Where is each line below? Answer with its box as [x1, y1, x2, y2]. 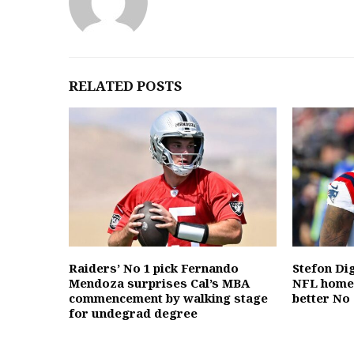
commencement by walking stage [69, 289, 268, 306]
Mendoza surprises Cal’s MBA [69, 274, 250, 291]
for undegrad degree [69, 304, 198, 321]
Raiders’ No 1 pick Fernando [69, 259, 239, 276]
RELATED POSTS [69, 77, 182, 95]
